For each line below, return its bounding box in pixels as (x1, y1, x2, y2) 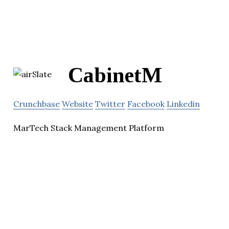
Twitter (95, 99, 125, 109)
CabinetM (68, 63, 162, 87)
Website (62, 99, 93, 109)
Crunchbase (13, 99, 60, 109)
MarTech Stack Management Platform (13, 123, 164, 133)
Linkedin (167, 99, 200, 109)
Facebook (127, 99, 165, 109)
